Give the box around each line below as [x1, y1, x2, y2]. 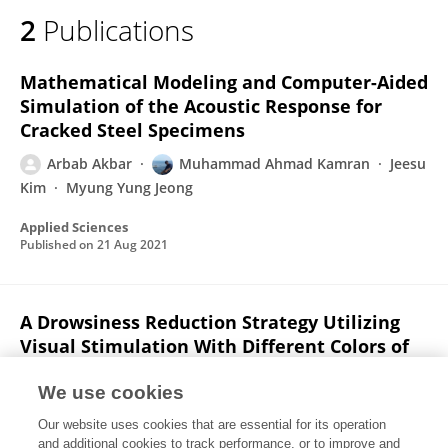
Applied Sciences [20, 218, 128, 236]
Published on [20, 236, 97, 253]
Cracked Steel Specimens [20, 118, 245, 142]
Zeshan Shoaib [47, 394, 147, 413]
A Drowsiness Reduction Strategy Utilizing [20, 310, 400, 334]
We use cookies [38, 382, 185, 403]
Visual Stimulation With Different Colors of [20, 334, 409, 358]
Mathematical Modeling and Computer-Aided [20, 70, 428, 94]
